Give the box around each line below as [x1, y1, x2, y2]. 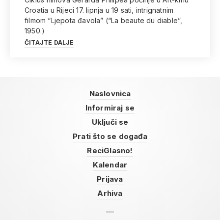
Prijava [97, 174, 123, 184]
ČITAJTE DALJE [25, 39, 74, 46]
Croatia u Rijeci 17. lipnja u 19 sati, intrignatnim [25, 6, 174, 14]
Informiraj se [85, 103, 135, 112]
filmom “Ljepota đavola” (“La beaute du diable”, [25, 16, 183, 25]
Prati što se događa [73, 132, 147, 141]
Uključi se [91, 117, 129, 127]
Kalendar [92, 160, 128, 169]
